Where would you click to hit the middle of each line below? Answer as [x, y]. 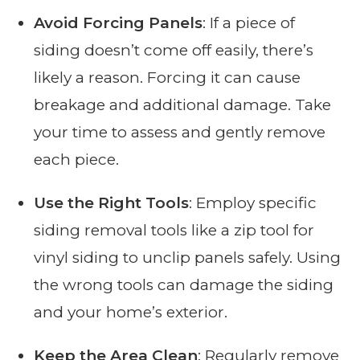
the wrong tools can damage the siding [184, 285]
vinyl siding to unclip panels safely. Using [188, 258]
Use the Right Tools [112, 203]
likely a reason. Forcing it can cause [168, 78]
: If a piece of [249, 23]
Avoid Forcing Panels [119, 23]
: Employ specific [253, 203]
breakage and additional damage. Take [183, 105]
